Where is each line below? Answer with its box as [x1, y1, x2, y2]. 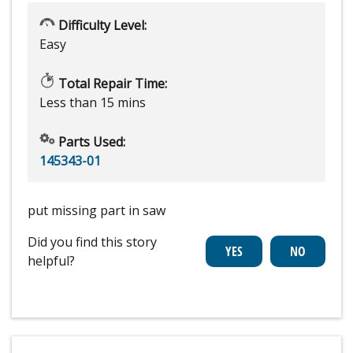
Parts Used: [55, 132, 125, 150]
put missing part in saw [28, 201, 165, 219]
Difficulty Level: [55, 16, 147, 34]
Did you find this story [28, 232, 157, 251]
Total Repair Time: [55, 74, 167, 92]
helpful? [28, 251, 75, 269]
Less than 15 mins [39, 93, 146, 111]
